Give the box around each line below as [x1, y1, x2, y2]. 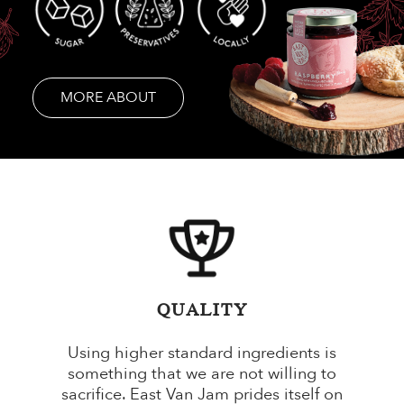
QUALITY [156, 302, 248, 321]
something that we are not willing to [68, 363, 336, 386]
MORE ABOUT [60, 87, 156, 108]
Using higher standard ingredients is [68, 342, 336, 365]
